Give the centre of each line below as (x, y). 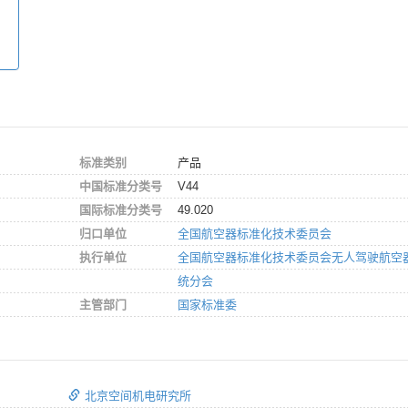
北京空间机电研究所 (138, 395)
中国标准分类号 (121, 186)
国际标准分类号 (121, 209)
